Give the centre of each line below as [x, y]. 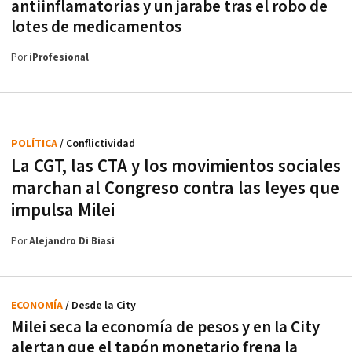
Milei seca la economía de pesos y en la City [165, 328]
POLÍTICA [35, 144]
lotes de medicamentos [96, 27]
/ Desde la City [101, 306]
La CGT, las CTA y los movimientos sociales [176, 167]
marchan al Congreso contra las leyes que [175, 189]
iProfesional [59, 58]
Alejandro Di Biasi [72, 242]
